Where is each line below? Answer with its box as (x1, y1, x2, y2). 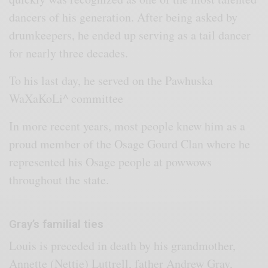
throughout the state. (9, 172, 109, 188)
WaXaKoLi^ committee (9, 90, 124, 107)
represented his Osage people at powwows (9, 154, 212, 170)
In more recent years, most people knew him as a (9, 118, 246, 135)
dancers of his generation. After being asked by (9, 9, 238, 26)
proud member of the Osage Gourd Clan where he (9, 136, 251, 153)
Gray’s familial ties (9, 217, 106, 232)
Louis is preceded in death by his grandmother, (9, 237, 236, 254)
